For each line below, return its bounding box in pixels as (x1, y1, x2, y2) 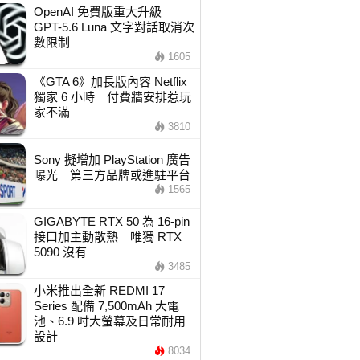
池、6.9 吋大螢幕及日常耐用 (33, 314, 186, 328)
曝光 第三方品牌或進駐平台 (33, 168, 190, 182)
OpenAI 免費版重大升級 (33, 5, 174, 18)
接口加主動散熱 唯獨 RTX (33, 230, 182, 243)
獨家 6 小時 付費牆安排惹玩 (33, 90, 191, 104)
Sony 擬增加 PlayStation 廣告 (33, 153, 190, 166)
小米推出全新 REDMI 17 (33, 284, 165, 297)
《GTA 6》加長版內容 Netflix (33, 75, 187, 88)
